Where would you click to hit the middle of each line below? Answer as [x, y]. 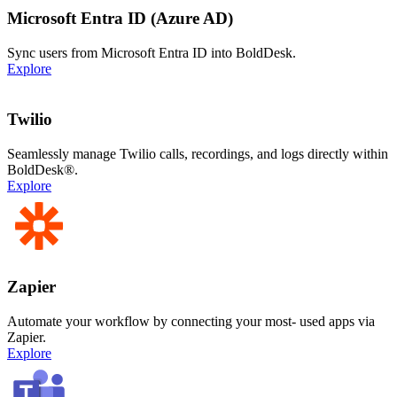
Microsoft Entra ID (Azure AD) [120, 19]
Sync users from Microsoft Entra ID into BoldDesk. [152, 53]
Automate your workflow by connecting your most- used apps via [191, 322]
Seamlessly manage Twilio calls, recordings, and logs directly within [198, 153]
